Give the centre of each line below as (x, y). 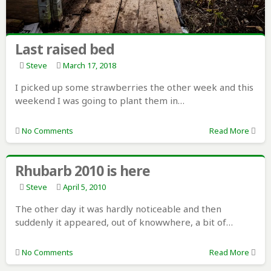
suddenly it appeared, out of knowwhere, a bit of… (124, 222)
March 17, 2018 (89, 66)
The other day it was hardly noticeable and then (118, 209)
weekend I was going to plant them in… (100, 101)
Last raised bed (64, 49)
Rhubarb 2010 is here (82, 171)
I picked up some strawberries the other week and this (134, 87)
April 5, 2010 (84, 187)
